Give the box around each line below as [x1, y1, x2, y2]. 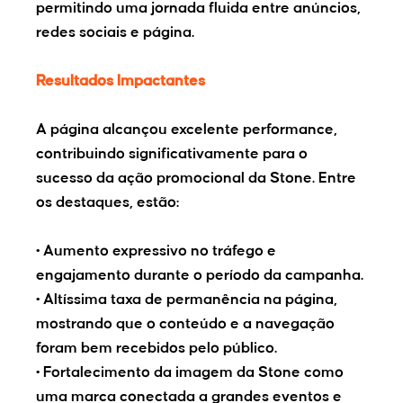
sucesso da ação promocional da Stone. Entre [36, 170, 356, 187]
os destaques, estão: [36, 194, 179, 211]
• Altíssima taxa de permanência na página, [36, 291, 337, 309]
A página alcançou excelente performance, [36, 121, 337, 139]
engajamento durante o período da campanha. [36, 267, 363, 284]
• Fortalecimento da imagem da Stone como [36, 364, 344, 381]
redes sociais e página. [36, 24, 194, 41]
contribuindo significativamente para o [36, 146, 308, 163]
